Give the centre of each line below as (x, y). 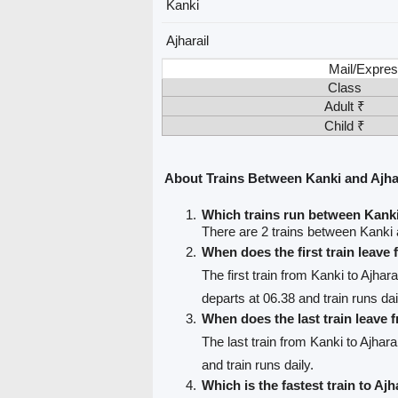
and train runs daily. (258, 365)
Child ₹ (345, 126)
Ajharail (188, 41)
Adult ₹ (345, 107)
